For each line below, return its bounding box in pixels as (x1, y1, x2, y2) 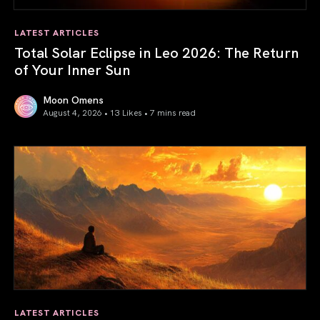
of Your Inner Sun (14, 58, 130, 79)
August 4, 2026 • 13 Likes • (43, 105, 150, 118)
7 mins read (150, 105, 196, 118)
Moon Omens (43, 91, 104, 106)
